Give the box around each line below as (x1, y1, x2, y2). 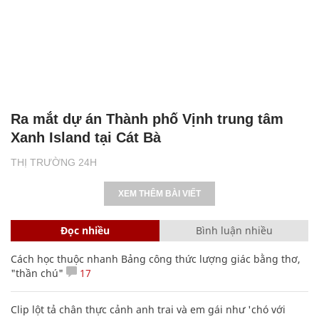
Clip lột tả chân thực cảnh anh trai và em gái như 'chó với (11, 302, 286, 316)
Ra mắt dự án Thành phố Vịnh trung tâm (11, 110, 283, 127)
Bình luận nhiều (195, 223, 273, 237)
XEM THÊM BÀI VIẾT (118, 188, 201, 199)
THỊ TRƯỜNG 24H (11, 156, 97, 168)
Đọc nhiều (61, 223, 110, 237)
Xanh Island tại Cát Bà (11, 129, 161, 145)
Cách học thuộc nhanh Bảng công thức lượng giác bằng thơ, (11, 251, 300, 266)
